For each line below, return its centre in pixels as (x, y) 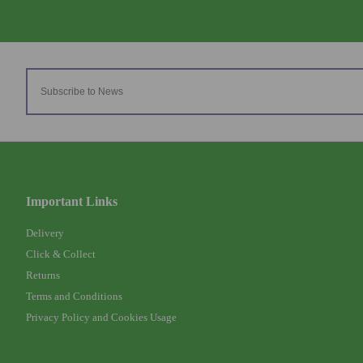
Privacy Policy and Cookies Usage (101, 317)
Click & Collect (61, 254)
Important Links (72, 201)
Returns (43, 275)
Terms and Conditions (74, 296)
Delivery (45, 233)
